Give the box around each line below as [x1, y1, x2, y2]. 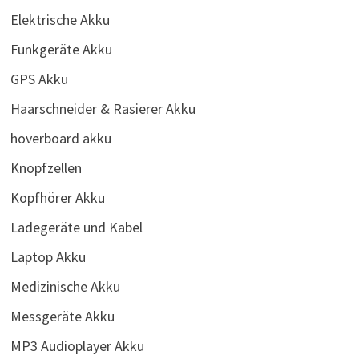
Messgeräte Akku [10, 306, 115, 325]
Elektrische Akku [10, 10, 110, 29]
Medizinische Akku [10, 276, 120, 296]
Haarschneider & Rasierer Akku [10, 99, 196, 118]
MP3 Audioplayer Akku [10, 336, 144, 355]
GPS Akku [10, 69, 68, 88]
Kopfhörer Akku [10, 188, 105, 207]
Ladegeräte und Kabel [10, 217, 143, 236]
